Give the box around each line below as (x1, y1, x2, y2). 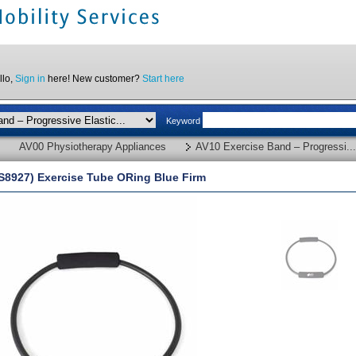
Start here (142, 73, 184, 84)
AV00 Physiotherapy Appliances (19, 141, 166, 153)
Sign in (15, 73, 45, 84)
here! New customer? (45, 73, 142, 84)
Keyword (164, 115, 203, 126)
